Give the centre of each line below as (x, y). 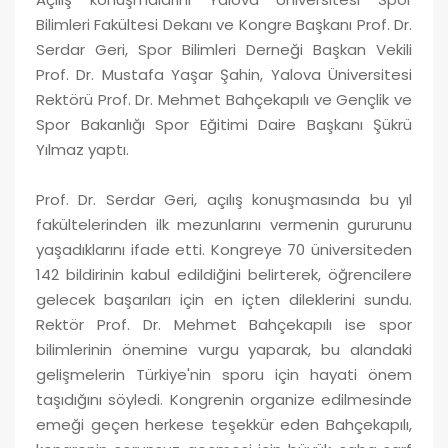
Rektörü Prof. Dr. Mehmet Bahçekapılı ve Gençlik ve (224, 99)
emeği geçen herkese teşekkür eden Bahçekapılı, (224, 424)
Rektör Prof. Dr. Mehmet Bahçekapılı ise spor (224, 324)
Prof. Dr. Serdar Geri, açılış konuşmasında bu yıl (224, 199)
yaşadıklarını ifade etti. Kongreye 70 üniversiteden (224, 249)
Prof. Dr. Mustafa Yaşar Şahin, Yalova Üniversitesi (224, 74)
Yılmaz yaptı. (82, 149)
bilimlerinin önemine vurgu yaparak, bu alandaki (224, 349)
